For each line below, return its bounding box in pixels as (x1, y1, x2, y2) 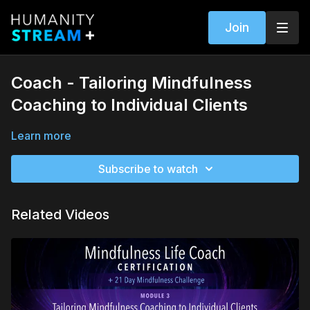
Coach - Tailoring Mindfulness (11, 73, 252, 93)
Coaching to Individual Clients (11, 95, 248, 115)
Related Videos (11, 206, 109, 223)
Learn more (11, 129, 71, 143)
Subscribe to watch (98, 162, 198, 176)
